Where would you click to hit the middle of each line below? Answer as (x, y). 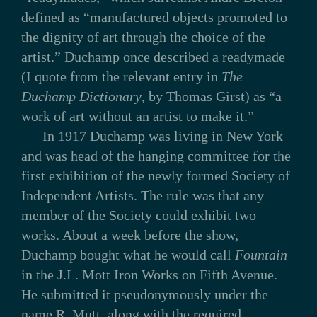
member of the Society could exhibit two (138, 215)
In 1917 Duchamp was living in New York (162, 136)
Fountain (261, 254)
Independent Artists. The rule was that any (142, 195)
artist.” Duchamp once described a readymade (153, 56)
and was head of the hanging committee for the (156, 155)
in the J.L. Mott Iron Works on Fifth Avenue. (149, 274)
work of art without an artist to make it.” (137, 116)
